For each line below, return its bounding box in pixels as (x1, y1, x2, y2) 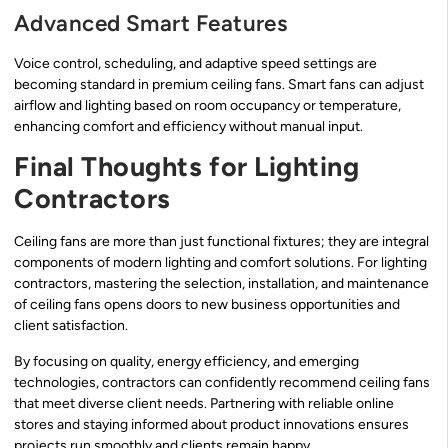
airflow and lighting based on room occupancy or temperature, (14, 96, 401, 114)
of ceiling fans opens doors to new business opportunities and (14, 296, 400, 314)
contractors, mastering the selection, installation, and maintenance (14, 275, 429, 293)
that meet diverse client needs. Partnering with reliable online (14, 394, 394, 412)
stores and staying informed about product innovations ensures (14, 415, 409, 433)
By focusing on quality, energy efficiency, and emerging (14, 352, 359, 370)
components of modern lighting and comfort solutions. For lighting (14, 254, 427, 272)
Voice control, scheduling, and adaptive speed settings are (14, 54, 377, 72)
